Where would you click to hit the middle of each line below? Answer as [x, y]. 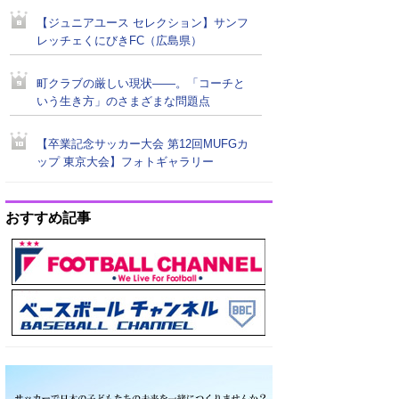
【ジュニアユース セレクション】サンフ [142, 23]
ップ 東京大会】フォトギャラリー [125, 162]
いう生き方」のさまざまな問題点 [123, 102]
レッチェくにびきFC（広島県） [119, 41]
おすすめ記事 [48, 218]
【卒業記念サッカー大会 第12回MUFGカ [142, 144]
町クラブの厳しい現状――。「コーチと [141, 84]
